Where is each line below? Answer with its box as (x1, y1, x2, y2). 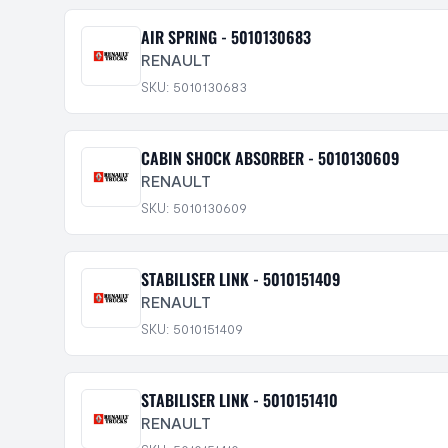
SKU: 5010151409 (141, 320, 243, 338)
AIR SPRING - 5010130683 (141, 25, 311, 50)
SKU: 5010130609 (141, 199, 247, 217)
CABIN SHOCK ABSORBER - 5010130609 (141, 146, 399, 171)
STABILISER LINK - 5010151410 (141, 388, 338, 413)
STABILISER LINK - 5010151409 (141, 267, 340, 292)
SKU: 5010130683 (141, 78, 247, 96)
